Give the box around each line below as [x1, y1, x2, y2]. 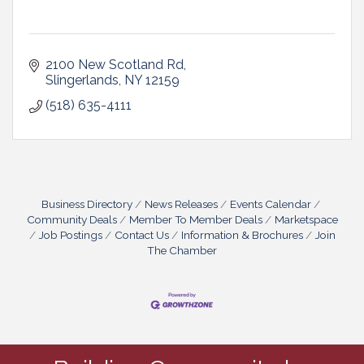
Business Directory [41, 197, 132, 210]
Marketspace [274, 212, 338, 226]
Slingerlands [45, 71, 119, 88]
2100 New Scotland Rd [45, 56, 184, 72]
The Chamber [147, 243, 217, 257]
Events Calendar [229, 197, 311, 210]
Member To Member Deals [128, 212, 262, 226]
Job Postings [38, 227, 102, 241]
